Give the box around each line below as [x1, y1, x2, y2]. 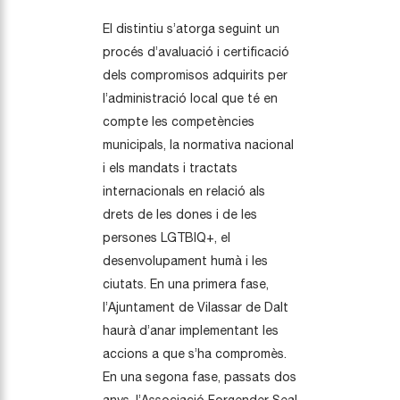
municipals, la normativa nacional [103, 137, 294, 152]
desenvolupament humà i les [103, 253, 268, 268]
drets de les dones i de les [103, 206, 257, 221]
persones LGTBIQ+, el [103, 229, 230, 245]
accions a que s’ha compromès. [103, 346, 287, 361]
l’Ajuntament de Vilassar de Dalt [103, 299, 288, 314]
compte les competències [103, 113, 254, 129]
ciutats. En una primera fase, [103, 276, 269, 291]
